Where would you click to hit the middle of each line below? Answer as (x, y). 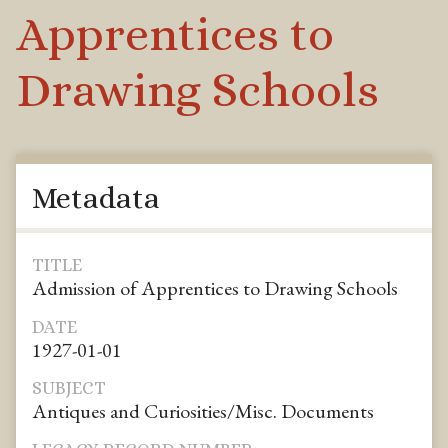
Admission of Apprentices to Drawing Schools (215, 288)
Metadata (96, 197)
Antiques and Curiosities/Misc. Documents (203, 411)
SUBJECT (69, 388)
